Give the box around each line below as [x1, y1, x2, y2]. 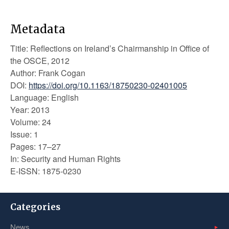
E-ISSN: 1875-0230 [10, 165, 81, 177]
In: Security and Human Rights [10, 153, 121, 165]
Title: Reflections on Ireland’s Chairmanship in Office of [10, 42, 209, 54]
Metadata [10, 22, 65, 36]
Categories [10, 201, 60, 213]
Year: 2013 [10, 104, 50, 116]
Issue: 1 [10, 128, 38, 140]
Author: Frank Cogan [10, 67, 85, 79]
